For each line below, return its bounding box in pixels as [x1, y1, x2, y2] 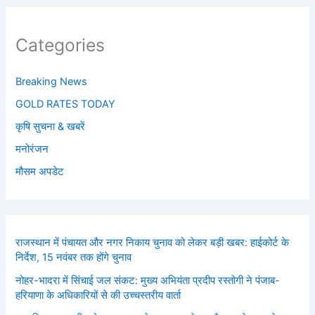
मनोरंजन [15, 142, 49, 155]
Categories [15, 34, 105, 56]
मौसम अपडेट [15, 165, 65, 178]
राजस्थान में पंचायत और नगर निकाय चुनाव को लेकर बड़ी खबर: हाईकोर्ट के [15, 236, 290, 249]
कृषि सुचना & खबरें [15, 120, 86, 133]
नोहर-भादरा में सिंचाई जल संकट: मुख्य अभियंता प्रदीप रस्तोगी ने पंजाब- [15, 274, 281, 287]
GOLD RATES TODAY [15, 97, 116, 110]
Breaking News [15, 75, 88, 88]
